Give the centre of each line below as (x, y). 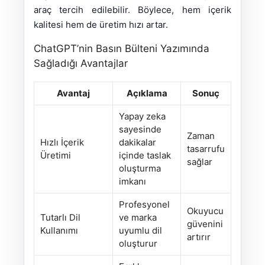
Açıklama (147, 93)
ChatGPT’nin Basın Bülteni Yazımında (122, 49)
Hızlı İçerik (62, 143)
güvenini (205, 224)
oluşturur (138, 244)
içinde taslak (145, 156)
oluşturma (140, 169)
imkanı (132, 182)
